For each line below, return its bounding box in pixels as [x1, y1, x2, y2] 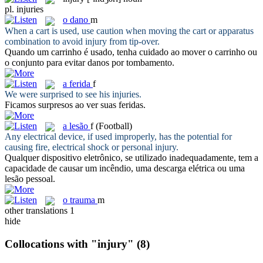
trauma [70, 195, 95, 205]
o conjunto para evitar [5, 57, 87, 68]
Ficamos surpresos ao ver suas [5, 99, 119, 110]
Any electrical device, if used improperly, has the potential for [5, 131, 232, 142]
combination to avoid [5, 36, 85, 46]
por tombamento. [109, 57, 174, 68]
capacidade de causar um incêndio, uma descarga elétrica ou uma [5, 163, 245, 174]
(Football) [96, 120, 132, 131]
